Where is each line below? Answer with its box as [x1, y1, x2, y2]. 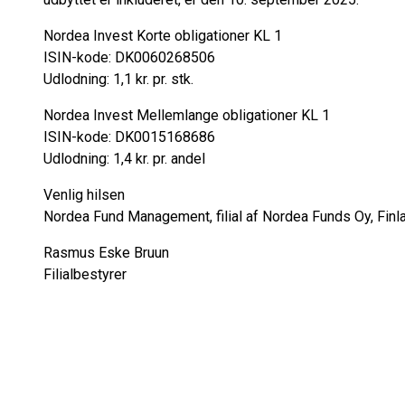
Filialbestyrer [43, 266, 127, 283]
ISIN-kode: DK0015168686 [43, 128, 215, 146]
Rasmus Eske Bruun [43, 244, 169, 261]
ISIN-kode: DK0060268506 [43, 49, 215, 66]
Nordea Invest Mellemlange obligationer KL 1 [43, 107, 330, 124]
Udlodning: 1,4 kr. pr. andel [43, 150, 205, 167]
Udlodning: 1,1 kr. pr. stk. [43, 71, 193, 88]
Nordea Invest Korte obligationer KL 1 [43, 27, 282, 44]
